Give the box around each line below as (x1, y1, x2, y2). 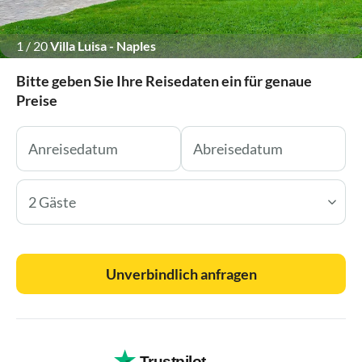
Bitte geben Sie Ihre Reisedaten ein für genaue (16, 71, 312, 90)
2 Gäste (28, 192, 76, 211)
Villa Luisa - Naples (50, 37, 156, 53)
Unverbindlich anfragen (105, 264, 257, 283)
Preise (16, 90, 57, 109)
